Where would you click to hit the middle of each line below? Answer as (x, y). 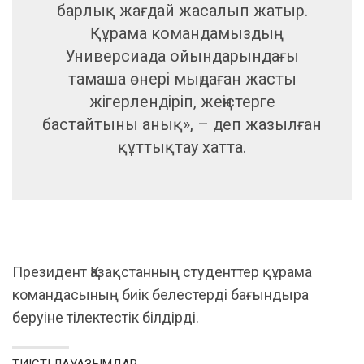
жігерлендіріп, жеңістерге (182, 102)
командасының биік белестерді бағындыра (160, 294)
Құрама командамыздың (182, 33)
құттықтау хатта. (182, 147)
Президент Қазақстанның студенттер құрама (162, 271)
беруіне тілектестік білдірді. (106, 317)
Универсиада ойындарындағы (182, 56)
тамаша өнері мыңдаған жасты (182, 79)
